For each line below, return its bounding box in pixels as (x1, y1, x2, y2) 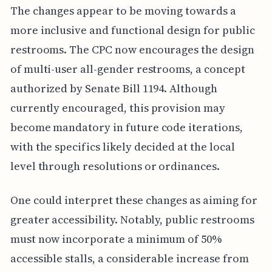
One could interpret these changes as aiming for (10, 192, 257, 208)
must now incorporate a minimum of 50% (10, 231, 222, 247)
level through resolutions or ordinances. (10, 158, 220, 174)
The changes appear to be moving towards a (10, 3, 236, 19)
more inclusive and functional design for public (10, 22, 255, 38)
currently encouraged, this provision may (10, 100, 225, 116)
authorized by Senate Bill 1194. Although (10, 81, 217, 97)
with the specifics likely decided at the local (10, 139, 235, 155)
